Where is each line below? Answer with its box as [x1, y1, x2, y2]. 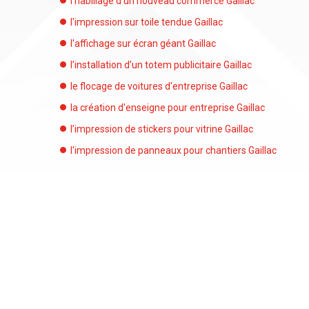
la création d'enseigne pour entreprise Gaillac [70, 102, 265, 113]
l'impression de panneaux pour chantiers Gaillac [70, 145, 277, 156]
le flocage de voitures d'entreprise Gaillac [70, 81, 248, 92]
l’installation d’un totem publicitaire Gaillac [70, 59, 252, 70]
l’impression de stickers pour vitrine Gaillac [70, 123, 253, 134]
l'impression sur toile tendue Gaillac [70, 17, 223, 28]
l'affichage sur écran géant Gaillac [70, 38, 216, 49]
